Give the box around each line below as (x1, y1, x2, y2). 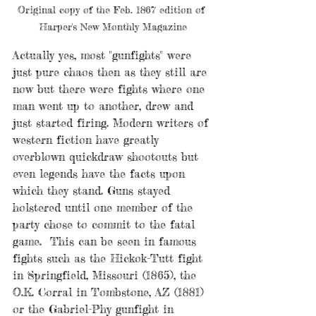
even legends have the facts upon (13, 166, 189, 181)
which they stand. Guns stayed (13, 183, 174, 198)
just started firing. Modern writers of (13, 116, 212, 130)
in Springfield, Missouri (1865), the (13, 268, 200, 283)
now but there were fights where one (13, 82, 209, 97)
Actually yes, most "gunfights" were (13, 48, 195, 63)
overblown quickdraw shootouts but (13, 150, 202, 164)
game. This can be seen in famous (13, 234, 200, 249)
